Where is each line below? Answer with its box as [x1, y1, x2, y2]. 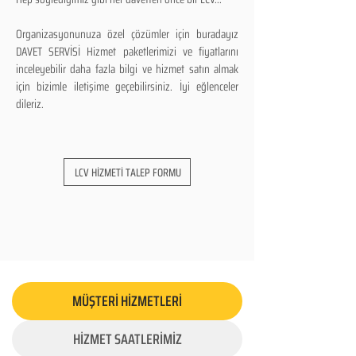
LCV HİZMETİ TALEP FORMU [74, 163, 181, 181]
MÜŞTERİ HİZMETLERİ [72, 290, 182, 312]
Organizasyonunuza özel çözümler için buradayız [16, 25, 238, 44]
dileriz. [16, 95, 44, 114]
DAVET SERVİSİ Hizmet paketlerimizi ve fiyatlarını [16, 42, 238, 61]
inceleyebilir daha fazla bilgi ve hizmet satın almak [16, 60, 238, 79]
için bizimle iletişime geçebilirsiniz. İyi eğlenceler [16, 77, 238, 96]
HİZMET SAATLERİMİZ [72, 328, 182, 350]
